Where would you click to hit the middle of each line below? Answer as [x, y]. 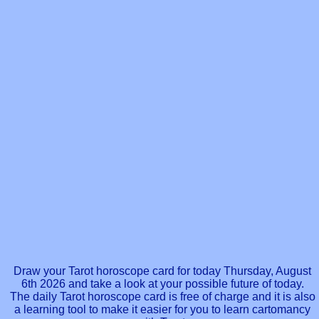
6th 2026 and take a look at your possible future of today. [162, 284]
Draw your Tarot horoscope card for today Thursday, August [162, 271]
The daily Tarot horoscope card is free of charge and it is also [162, 297]
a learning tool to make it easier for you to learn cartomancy [162, 310]
